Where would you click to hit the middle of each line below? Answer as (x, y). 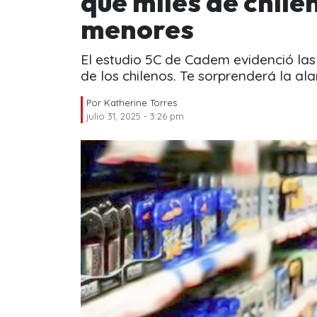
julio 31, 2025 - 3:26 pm (135, 116)
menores (137, 29)
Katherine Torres (140, 102)
